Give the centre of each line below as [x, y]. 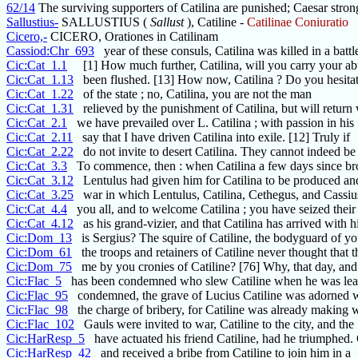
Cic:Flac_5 [34, 281]
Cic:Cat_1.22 [40, 94]
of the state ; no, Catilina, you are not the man [193, 94]
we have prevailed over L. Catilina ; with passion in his [211, 123]
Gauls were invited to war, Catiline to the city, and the [214, 324]
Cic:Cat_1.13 [40, 80]
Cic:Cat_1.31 [40, 109]
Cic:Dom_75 [39, 267]
